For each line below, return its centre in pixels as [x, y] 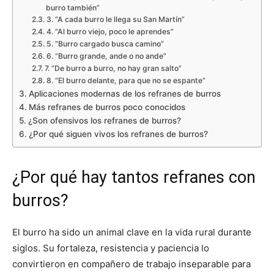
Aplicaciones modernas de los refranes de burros [124, 94]
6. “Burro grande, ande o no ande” [106, 56]
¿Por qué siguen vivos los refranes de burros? [118, 134]
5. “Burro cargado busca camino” [105, 44]
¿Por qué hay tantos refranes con [134, 178]
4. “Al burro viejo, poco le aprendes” [110, 32]
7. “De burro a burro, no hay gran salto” [113, 68]
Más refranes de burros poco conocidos [107, 107]
